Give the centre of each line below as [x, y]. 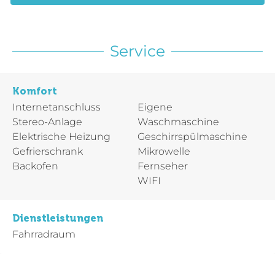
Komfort [35, 91]
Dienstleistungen [58, 219]
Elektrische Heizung [61, 137]
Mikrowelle [164, 152]
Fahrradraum [44, 234]
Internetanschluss [56, 107]
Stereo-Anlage [47, 122]
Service [137, 51]
